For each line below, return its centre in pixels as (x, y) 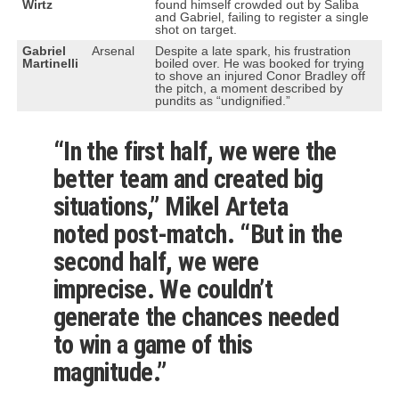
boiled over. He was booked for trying (259, 63)
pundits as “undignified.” (222, 100)
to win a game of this (153, 344)
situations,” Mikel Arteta (171, 206)
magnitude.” (110, 372)
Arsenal (113, 50)
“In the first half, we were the (195, 151)
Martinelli (50, 63)
